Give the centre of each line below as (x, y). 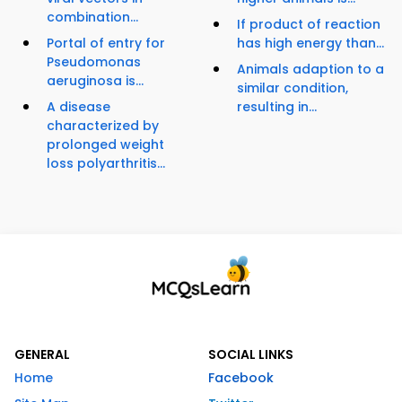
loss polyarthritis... (106, 164)
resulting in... (277, 107)
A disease (79, 107)
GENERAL (42, 355)
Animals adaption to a (310, 70)
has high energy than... (310, 44)
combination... (92, 17)
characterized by (103, 126)
